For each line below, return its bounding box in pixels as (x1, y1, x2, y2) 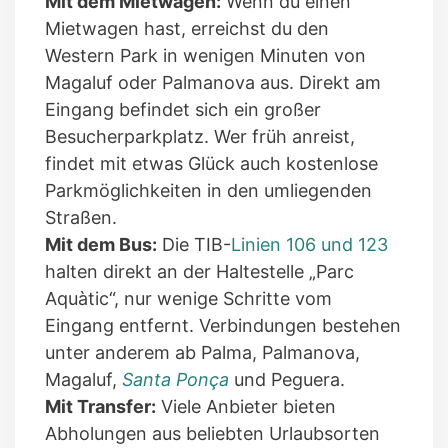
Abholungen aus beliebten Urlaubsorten (45, 423, 380, 445)
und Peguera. (229, 369, 345, 391)
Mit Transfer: (45, 396, 156, 418)
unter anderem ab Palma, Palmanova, (45, 342, 360, 364)
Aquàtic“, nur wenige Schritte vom (45, 288, 332, 310)
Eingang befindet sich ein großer (45, 99, 321, 121)
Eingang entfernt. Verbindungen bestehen (45, 315, 401, 337)
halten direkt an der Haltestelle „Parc (45, 261, 354, 283)
